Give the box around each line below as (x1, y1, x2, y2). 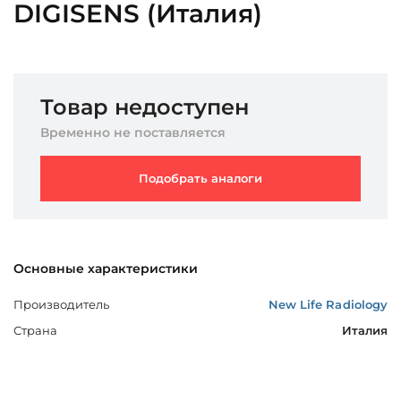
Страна (13, 322, 58, 337)
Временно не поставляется (40, 124, 226, 141)
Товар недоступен (40, 93, 249, 120)
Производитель (13, 296, 109, 311)
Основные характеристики (13, 260, 198, 277)
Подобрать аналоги (139, 170, 262, 185)
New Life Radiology (268, 296, 388, 311)
